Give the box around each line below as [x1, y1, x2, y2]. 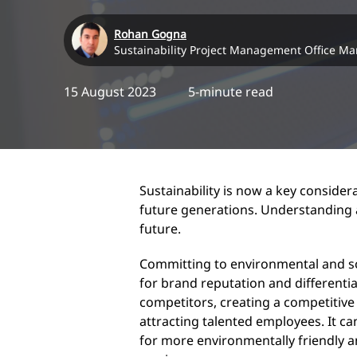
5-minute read [188, 82, 273, 100]
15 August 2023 [64, 82, 156, 100]
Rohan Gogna [114, 25, 186, 41]
